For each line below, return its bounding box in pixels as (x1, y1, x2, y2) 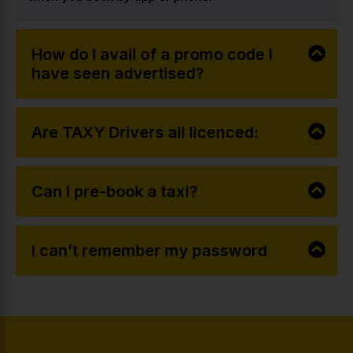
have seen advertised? (32, 63, 204, 83)
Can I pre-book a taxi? (32, 181, 198, 201)
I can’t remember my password (32, 240, 267, 260)
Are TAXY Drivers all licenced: (32, 122, 258, 142)
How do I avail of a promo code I (32, 44, 273, 64)
